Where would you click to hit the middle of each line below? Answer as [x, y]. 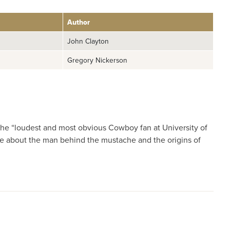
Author [79, 22]
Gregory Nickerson [97, 60]
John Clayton [88, 41]
